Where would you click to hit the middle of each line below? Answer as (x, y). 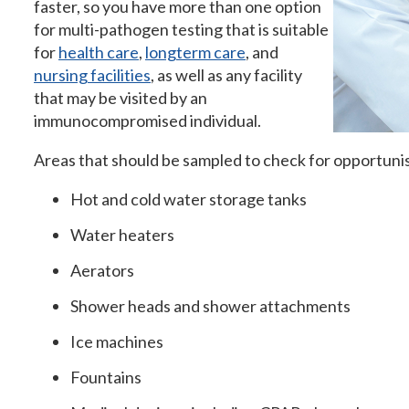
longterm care (195, 52)
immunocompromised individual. (147, 121)
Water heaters (122, 235)
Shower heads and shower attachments (210, 306)
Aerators (102, 270)
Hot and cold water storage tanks (189, 199)
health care (99, 52)
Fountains (106, 377)
